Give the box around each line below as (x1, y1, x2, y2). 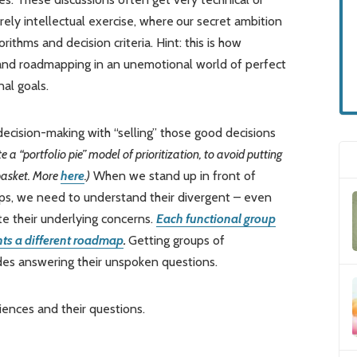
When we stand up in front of (89, 168, 256, 184)
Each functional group (155, 211, 276, 227)
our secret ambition (175, 14, 282, 29)
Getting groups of (127, 233, 225, 249)
